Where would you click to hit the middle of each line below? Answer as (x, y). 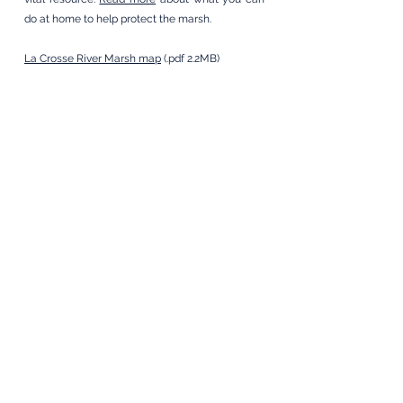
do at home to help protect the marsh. (119, 19)
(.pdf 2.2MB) (190, 58)
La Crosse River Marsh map (93, 58)
